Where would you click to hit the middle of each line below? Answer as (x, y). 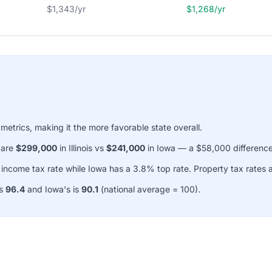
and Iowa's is (53, 189)
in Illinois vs (82, 148)
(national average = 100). (149, 189)
